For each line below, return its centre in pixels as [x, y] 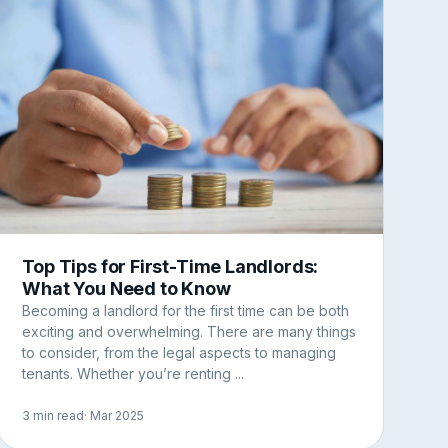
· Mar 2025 [114, 416]
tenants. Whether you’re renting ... [133, 373]
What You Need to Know [126, 288]
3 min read [53, 416]
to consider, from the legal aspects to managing [179, 352]
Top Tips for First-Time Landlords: [170, 266]
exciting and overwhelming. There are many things [189, 331]
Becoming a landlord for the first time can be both [186, 310]
